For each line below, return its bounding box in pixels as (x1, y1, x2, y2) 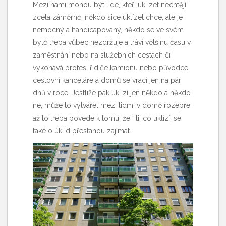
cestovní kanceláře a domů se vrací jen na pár (33, 76, 181, 84)
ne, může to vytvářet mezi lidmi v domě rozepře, (33, 101, 192, 109)
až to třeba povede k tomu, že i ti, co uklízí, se (33, 114, 181, 122)
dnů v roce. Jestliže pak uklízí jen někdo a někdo (33, 88, 191, 97)
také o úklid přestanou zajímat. (33, 126, 131, 135)
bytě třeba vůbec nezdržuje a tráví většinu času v (33, 38, 191, 46)
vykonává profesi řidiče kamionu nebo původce (33, 63, 188, 72)
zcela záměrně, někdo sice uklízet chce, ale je (33, 13, 183, 21)
